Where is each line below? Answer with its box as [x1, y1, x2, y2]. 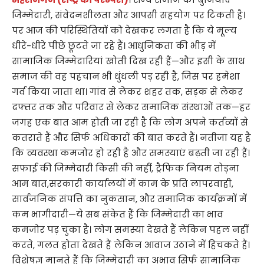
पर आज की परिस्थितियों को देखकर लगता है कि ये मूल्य [12, 24, 237, 37]
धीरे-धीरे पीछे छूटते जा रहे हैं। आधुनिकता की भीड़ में [12, 39, 216, 52]
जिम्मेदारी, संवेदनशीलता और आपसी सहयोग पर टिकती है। [12, 9, 245, 22]
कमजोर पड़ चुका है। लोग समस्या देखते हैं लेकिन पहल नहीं [12, 223, 248, 236]
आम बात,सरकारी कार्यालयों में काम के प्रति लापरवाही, [12, 177, 233, 190]
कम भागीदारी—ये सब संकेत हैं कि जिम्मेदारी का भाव [12, 208, 223, 221]
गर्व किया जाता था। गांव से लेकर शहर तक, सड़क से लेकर [12, 85, 243, 98]
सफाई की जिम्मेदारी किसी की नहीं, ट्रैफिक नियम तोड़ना [12, 162, 239, 175]
